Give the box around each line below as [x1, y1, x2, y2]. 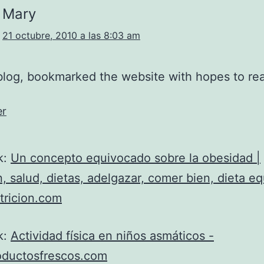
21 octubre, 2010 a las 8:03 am [2, 29, 140, 41]
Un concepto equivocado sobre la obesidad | [11, 151, 260, 165]
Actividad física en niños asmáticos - [11, 229, 214, 243]
